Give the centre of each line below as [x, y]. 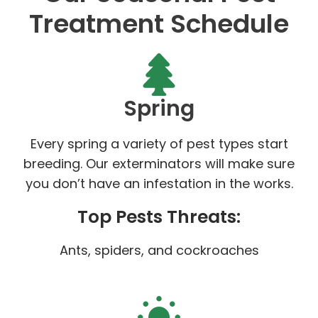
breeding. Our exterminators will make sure [159, 163]
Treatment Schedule [159, 23]
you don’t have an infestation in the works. [159, 183]
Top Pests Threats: [159, 216]
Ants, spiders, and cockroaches [159, 250]
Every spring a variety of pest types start [159, 143]
